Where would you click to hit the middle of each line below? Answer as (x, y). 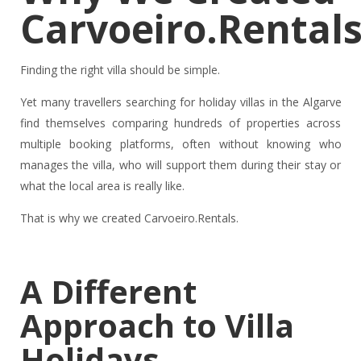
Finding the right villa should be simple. (120, 70)
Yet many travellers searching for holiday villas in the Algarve (180, 102)
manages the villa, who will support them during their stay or (180, 165)
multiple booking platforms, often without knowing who (180, 144)
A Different (108, 292)
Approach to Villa (157, 326)
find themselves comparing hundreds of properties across (180, 123)
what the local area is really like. (102, 186)
